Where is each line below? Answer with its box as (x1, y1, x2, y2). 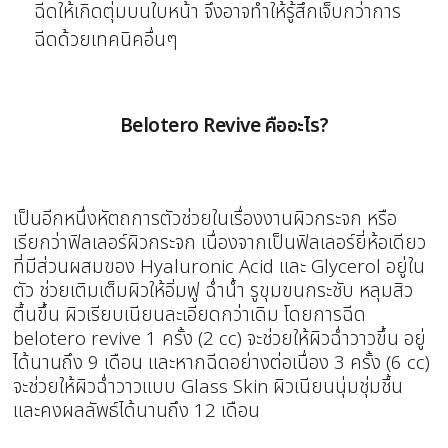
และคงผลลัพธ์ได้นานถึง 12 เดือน (13, 397, 261, 426)
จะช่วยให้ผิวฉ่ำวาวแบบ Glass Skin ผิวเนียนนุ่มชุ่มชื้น (13, 373, 404, 402)
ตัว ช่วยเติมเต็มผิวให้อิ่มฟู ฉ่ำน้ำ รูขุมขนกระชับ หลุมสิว (13, 277, 414, 306)
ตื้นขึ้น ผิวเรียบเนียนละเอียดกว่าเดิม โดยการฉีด (13, 301, 367, 330)
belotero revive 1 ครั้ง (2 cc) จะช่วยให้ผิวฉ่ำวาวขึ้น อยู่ (13, 325, 427, 354)
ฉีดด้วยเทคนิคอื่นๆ (34, 26, 179, 55)
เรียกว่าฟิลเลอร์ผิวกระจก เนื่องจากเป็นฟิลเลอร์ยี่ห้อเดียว (13, 229, 427, 258)
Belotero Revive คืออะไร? (119, 111, 329, 141)
